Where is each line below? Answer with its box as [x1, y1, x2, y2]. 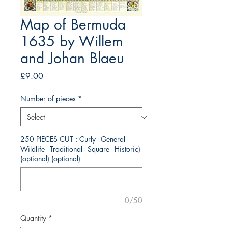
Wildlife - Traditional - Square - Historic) [20, 144, 140, 154]
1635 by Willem [20, 32, 123, 51]
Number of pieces [20, 94, 76, 104]
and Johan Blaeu [20, 49, 124, 68]
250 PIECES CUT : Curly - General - [20, 134, 128, 145]
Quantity [20, 213, 46, 223]
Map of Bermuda [20, 15, 126, 34]
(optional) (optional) [20, 154, 80, 164]
